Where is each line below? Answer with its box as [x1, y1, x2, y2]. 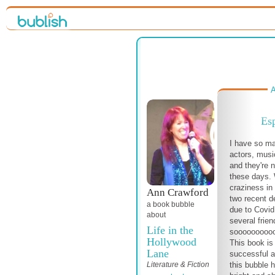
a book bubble [147, 200, 195, 209]
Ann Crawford [147, 187, 209, 198]
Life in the [147, 224, 193, 236]
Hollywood [147, 236, 196, 248]
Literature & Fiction [147, 260, 209, 269]
